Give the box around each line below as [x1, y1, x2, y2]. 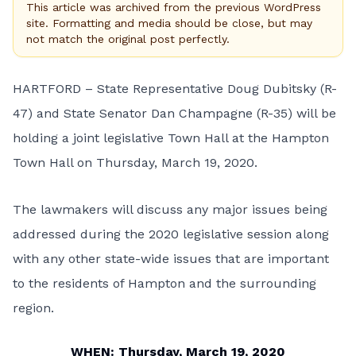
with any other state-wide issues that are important [13, 251, 329, 266]
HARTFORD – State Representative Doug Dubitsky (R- [13, 81, 337, 96]
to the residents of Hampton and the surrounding [13, 276, 316, 291]
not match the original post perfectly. [26, 33, 230, 45]
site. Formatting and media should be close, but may [26, 17, 312, 29]
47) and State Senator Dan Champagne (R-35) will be [13, 106, 336, 121]
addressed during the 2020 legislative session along [13, 226, 329, 242]
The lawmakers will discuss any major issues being [13, 202, 327, 217]
